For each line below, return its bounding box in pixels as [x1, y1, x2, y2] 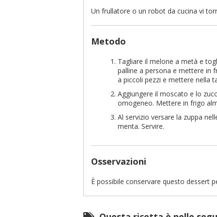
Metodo [91, 35, 126, 47]
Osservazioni [91, 155, 146, 167]
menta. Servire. [118, 122, 164, 131]
